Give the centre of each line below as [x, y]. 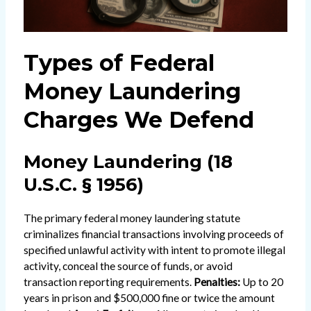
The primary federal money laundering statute [132, 218]
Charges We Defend [138, 120]
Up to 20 [261, 282]
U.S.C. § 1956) [83, 185]
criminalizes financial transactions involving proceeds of [153, 234]
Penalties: [217, 282]
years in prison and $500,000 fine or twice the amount [149, 298]
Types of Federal [119, 63]
